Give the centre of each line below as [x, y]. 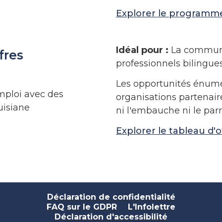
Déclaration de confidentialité [111, 197]
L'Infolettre [152, 207]
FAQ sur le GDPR [82, 207]
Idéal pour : [142, 50]
